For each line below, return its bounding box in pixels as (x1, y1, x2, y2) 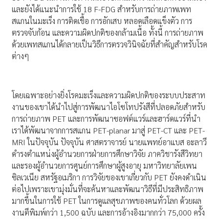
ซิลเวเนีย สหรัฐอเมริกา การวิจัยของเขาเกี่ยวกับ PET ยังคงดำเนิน (12, 172, 206, 183)
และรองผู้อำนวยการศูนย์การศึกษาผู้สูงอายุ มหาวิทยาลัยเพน (12, 160, 197, 171)
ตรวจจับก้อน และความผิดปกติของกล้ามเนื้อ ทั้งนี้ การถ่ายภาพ (12, 27, 203, 38)
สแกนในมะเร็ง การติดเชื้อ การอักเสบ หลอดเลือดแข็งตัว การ (12, 16, 192, 26)
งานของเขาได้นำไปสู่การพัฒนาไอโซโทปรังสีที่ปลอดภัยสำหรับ (12, 102, 205, 112)
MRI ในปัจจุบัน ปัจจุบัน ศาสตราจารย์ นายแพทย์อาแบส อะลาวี (12, 137, 207, 148)
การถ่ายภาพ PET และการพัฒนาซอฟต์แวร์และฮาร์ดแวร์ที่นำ (12, 113, 200, 124)
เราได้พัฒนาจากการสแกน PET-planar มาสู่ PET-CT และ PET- (12, 125, 205, 136)
